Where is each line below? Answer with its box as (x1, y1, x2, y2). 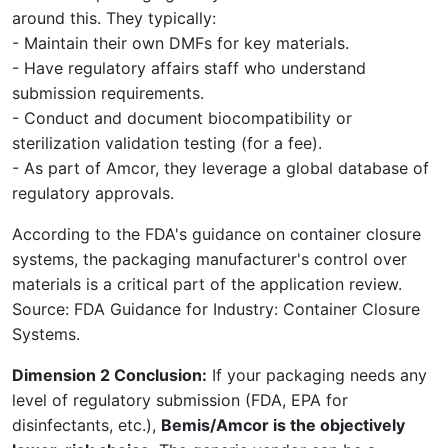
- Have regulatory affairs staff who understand (12, 57, 366, 78)
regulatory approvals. (12, 182, 174, 203)
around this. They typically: (12, 7, 216, 28)
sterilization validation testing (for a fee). (12, 132, 322, 153)
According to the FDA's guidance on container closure (12, 223, 421, 244)
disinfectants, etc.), (12, 414, 161, 435)
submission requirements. (12, 82, 204, 103)
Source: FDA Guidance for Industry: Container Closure (12, 298, 420, 319)
